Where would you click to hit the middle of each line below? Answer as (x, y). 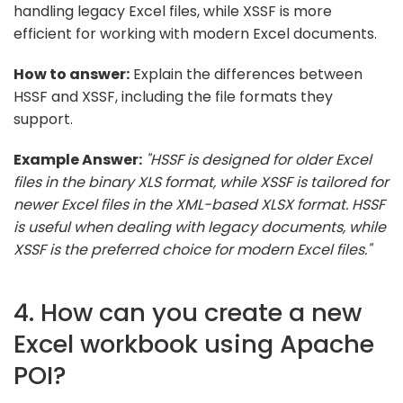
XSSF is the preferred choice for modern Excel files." (193, 249)
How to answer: (72, 74)
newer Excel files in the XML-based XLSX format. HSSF (199, 204)
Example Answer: (78, 159)
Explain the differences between (246, 74)
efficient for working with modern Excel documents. (195, 33)
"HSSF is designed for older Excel (259, 159)
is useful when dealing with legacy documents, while (200, 227)
